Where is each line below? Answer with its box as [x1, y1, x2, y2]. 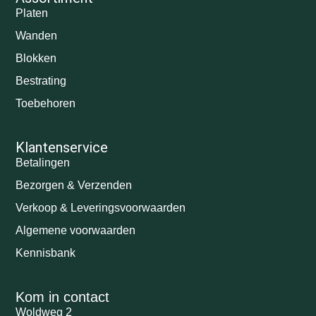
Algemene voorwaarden [16, 224, 136, 236]
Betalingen [16, 156, 71, 169]
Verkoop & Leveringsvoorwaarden [16, 201, 186, 214]
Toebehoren [16, 97, 76, 109]
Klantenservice [16, 138, 109, 156]
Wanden [16, 29, 58, 42]
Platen [16, 6, 49, 19]
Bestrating [16, 74, 67, 87]
